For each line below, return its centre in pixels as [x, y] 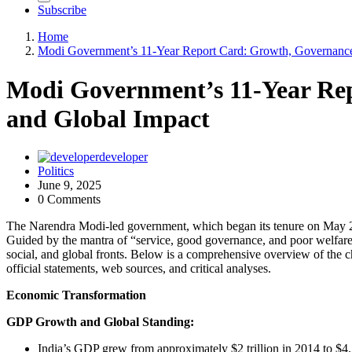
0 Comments [69, 200]
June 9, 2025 [70, 185]
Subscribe [62, 10]
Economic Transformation [76, 295]
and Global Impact [108, 118]
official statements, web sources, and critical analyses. [139, 269]
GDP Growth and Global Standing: [100, 322]
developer [123, 157]
